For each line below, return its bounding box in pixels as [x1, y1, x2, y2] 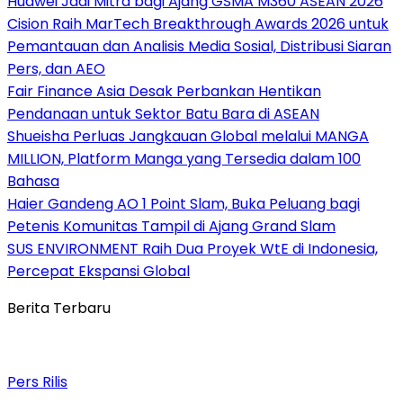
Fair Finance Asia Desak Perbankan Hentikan [7, 80, 321, 102]
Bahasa [7, 170, 59, 192]
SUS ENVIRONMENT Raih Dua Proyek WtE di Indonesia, [7, 237, 378, 259]
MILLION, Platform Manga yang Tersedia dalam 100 [7, 148, 361, 169]
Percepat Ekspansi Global [7, 260, 190, 282]
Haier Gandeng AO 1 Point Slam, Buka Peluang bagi [7, 193, 360, 214]
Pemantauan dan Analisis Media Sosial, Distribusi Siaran [7, 35, 391, 57]
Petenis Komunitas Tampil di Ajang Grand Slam [7, 215, 336, 237]
